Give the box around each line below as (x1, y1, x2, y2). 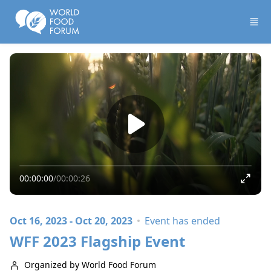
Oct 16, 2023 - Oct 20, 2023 (10, 214, 132, 227)
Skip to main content (4, 4, 99, 18)
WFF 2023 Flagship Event (10, 231, 185, 251)
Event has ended (145, 214, 220, 227)
